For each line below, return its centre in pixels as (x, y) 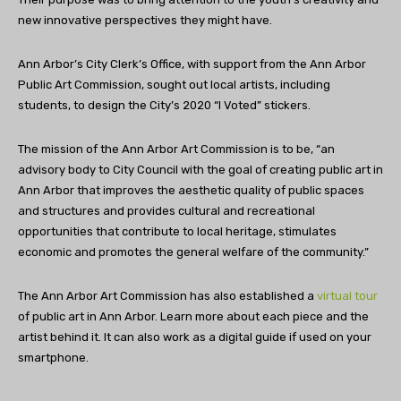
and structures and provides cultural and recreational (166, 211)
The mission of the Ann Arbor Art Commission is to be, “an (176, 149)
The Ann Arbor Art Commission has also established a (167, 296)
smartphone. (53, 358)
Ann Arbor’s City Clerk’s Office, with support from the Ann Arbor (192, 64)
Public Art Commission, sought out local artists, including (174, 85)
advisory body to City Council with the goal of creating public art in (200, 170)
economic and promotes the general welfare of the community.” (195, 252)
